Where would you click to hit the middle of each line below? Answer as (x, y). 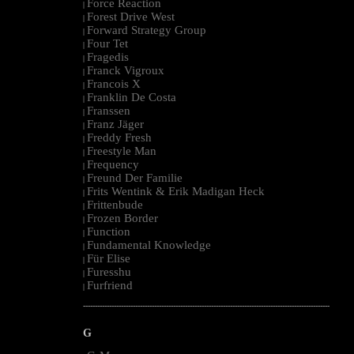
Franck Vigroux (126, 70)
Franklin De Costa (132, 97)
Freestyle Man (122, 151)
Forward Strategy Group (147, 30)
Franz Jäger (115, 124)
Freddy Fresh (119, 137)
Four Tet (107, 43)
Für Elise (109, 258)
